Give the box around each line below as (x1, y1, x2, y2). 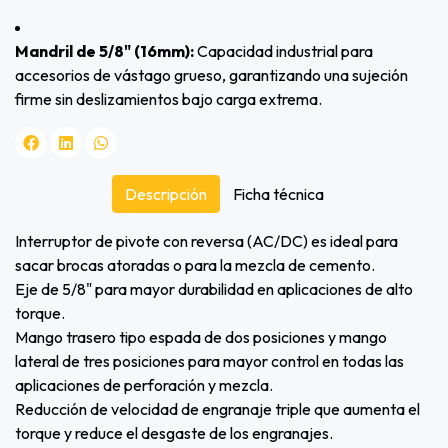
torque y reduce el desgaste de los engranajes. (15, 423, 333, 444)
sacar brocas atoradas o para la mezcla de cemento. (15, 255, 375, 276)
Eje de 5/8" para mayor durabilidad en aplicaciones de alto (15, 279, 413, 300)
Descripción (124, 184, 207, 205)
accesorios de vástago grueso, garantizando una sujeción (15, 65, 408, 86)
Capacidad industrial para (197, 41, 373, 62)
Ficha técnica (232, 184, 324, 205)
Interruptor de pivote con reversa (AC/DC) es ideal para (15, 231, 398, 252)
